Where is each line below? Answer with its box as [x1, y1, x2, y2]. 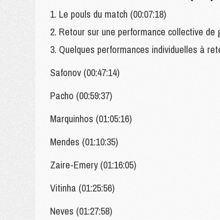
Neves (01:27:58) [50, 204, 112, 218]
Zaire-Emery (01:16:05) [50, 158, 137, 171]
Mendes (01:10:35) [50, 135, 118, 148]
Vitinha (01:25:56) [50, 181, 115, 194]
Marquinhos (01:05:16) [50, 112, 132, 125]
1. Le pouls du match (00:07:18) [50, 7, 166, 21]
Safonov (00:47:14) [50, 66, 120, 79]
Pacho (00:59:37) [50, 89, 112, 102]
